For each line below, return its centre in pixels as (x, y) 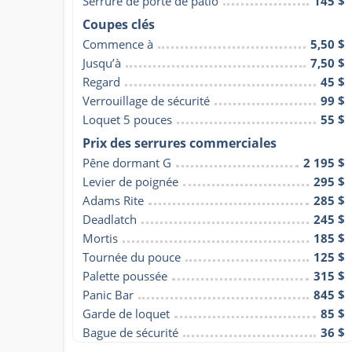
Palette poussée (125, 275)
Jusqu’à (102, 62)
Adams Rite (113, 200)
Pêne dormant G (127, 162)
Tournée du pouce (132, 257)
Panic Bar (108, 294)
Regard (101, 81)
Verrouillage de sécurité (146, 100)
